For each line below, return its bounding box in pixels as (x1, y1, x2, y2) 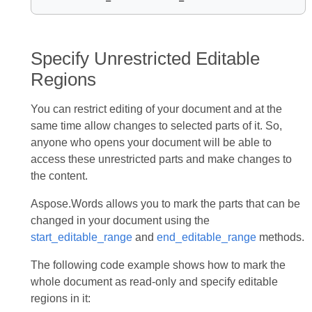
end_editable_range (156, 231, 256, 243)
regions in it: (30, 292, 91, 304)
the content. (30, 170, 88, 182)
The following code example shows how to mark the (30, 259, 286, 271)
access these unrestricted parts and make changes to (30, 153, 292, 165)
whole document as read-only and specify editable (30, 276, 278, 288)
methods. (256, 231, 304, 243)
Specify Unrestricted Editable (30, 49, 260, 68)
